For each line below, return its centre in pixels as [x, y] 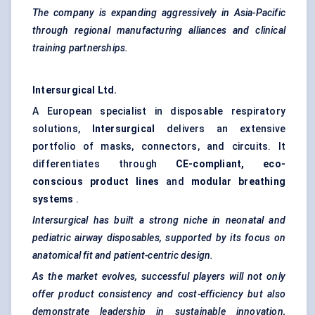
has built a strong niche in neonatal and [189, 220]
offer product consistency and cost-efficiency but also [159, 294]
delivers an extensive [220, 129]
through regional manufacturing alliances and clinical [159, 31]
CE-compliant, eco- [230, 164]
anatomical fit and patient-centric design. [123, 256]
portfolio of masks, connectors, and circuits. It [159, 147]
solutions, [62, 129]
